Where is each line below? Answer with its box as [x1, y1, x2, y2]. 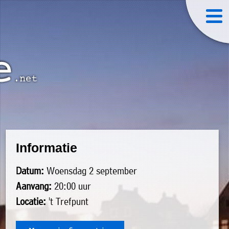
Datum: [15, 165, 44, 177]
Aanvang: [15, 180, 52, 192]
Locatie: [15, 195, 46, 208]
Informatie [15, 141, 77, 155]
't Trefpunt [45, 195, 88, 208]
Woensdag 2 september [43, 165, 137, 177]
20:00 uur [51, 180, 91, 192]
